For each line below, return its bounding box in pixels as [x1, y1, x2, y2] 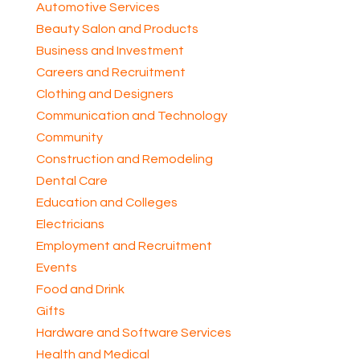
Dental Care [35, 174, 108, 187]
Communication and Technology [35, 109, 227, 122]
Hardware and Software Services [35, 326, 231, 339]
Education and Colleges [35, 196, 178, 209]
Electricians [35, 218, 104, 231]
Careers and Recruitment [35, 66, 186, 79]
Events [35, 261, 77, 274]
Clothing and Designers [35, 88, 174, 100]
